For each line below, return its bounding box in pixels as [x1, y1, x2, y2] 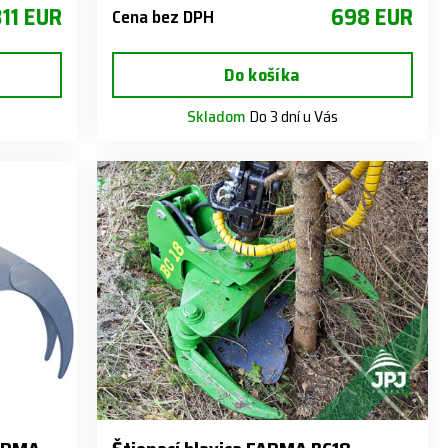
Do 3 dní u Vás [245, 104, 338, 130]
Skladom [186, 104, 246, 130]
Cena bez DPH [111, 3, 214, 32]
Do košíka [224, 61, 301, 90]
